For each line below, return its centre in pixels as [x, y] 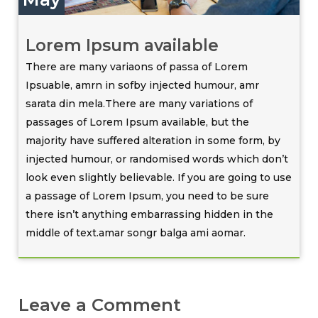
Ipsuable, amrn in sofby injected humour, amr [143, 85]
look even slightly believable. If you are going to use [159, 177]
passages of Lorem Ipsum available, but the [138, 122]
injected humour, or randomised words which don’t [157, 159]
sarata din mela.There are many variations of [139, 103]
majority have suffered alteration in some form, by [153, 140]
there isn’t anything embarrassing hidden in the [150, 214]
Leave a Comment [100, 305]
